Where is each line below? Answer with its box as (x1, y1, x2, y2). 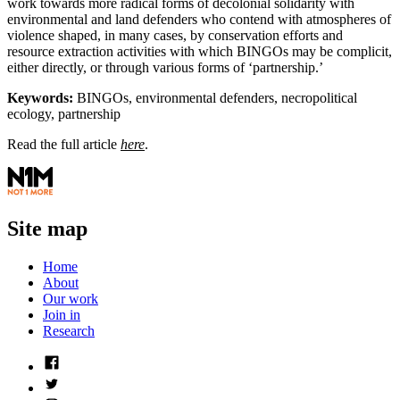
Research (43, 323, 95, 339)
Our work (43, 291, 98, 307)
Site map (7, 217, 87, 241)
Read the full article (7, 137, 121, 153)
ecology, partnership (7, 106, 121, 122)
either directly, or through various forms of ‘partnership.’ (7, 60, 323, 76)
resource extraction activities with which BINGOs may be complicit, (7, 44, 392, 60)
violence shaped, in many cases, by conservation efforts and (7, 28, 343, 44)
